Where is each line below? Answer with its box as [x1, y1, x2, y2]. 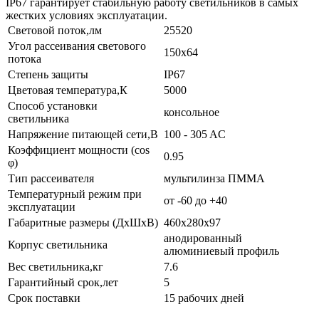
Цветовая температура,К [8, 83, 127, 96]
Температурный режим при [8, 187, 142, 200]
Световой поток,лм [8, 23, 102, 36]
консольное [164, 105, 219, 118]
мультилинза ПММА [164, 172, 265, 184]
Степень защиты [8, 68, 88, 80]
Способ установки [8, 99, 98, 112]
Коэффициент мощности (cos [8, 143, 150, 156]
